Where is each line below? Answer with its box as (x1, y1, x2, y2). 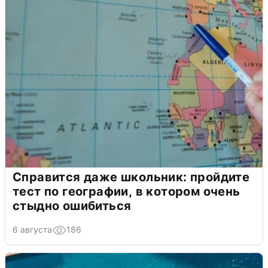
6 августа (13, 224, 52, 235)
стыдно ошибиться (13, 199, 132, 214)
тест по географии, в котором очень (13, 184, 240, 199)
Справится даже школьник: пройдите (13, 170, 250, 185)
